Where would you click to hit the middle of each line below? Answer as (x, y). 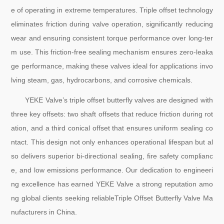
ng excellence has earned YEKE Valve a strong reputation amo (112, 184)
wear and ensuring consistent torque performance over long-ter (112, 38)
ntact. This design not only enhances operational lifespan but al (112, 142)
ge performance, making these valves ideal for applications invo (112, 66)
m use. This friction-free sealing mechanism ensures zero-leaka (112, 52)
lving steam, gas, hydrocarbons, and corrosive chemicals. (102, 80)
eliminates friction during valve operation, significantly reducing (112, 24)
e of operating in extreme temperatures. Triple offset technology (112, 10)
